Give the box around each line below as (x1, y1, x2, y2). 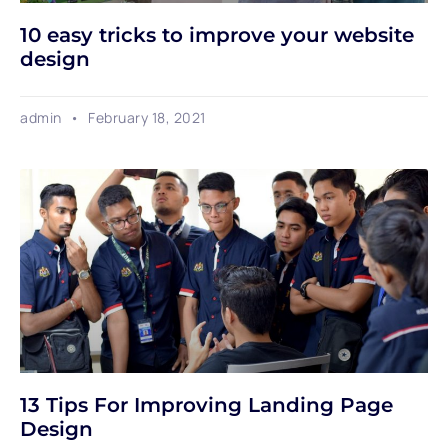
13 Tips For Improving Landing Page (20, 392, 393, 417)
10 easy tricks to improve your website (20, 22, 414, 47)
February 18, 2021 (84, 107, 206, 127)
